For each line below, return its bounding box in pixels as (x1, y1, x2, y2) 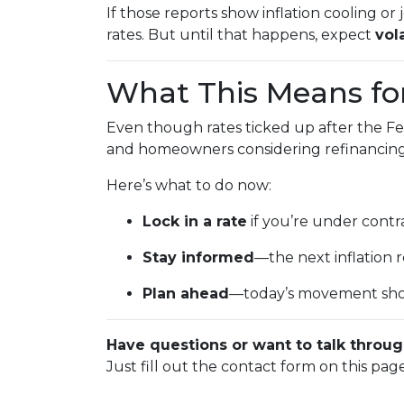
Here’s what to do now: (106, 177, 271, 194)
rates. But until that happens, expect (106, 26, 375, 43)
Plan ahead (142, 285, 229, 302)
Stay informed (142, 249, 254, 266)
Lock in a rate (142, 213, 247, 230)
